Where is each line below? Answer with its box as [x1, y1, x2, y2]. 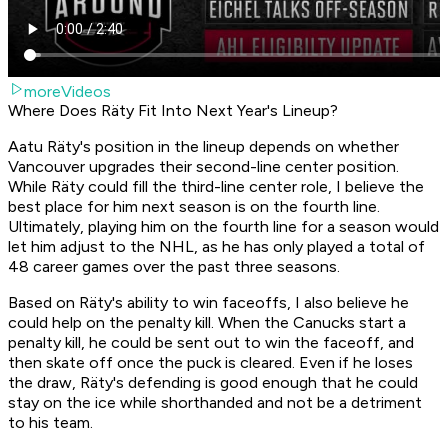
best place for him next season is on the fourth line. [8, 197, 380, 217]
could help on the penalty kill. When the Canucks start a [8, 313, 406, 333]
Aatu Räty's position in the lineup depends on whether [8, 137, 399, 157]
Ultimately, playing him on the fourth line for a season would [8, 217, 439, 237]
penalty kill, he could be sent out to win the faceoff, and [8, 333, 414, 353]
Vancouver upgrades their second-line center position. [8, 157, 399, 177]
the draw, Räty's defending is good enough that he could [8, 373, 418, 393]
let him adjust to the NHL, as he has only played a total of [8, 237, 425, 257]
